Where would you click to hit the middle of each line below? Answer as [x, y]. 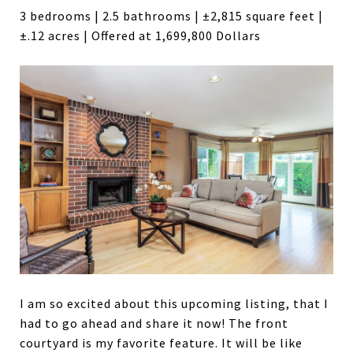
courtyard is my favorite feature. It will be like [161, 343]
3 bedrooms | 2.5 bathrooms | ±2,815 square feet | [171, 15]
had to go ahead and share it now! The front [154, 323]
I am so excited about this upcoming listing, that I [174, 304]
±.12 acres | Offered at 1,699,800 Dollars [140, 35]
